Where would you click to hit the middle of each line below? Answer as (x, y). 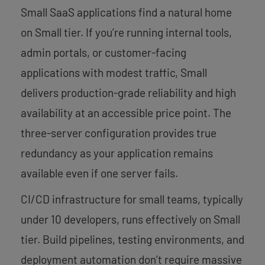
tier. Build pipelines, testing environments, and (132, 239)
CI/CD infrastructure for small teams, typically (132, 199)
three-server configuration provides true (119, 132)
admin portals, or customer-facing (104, 52)
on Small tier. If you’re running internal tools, (126, 32)
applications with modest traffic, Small (114, 72)
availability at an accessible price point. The (126, 112)
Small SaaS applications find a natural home (126, 12)
